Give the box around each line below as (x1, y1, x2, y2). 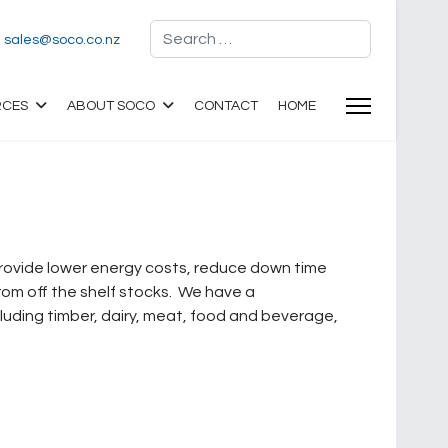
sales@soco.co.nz (4, 32, 120, 47)
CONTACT (194, 99, 258, 113)
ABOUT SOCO (67, 99, 155, 113)
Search (149, 23, 202, 39)
